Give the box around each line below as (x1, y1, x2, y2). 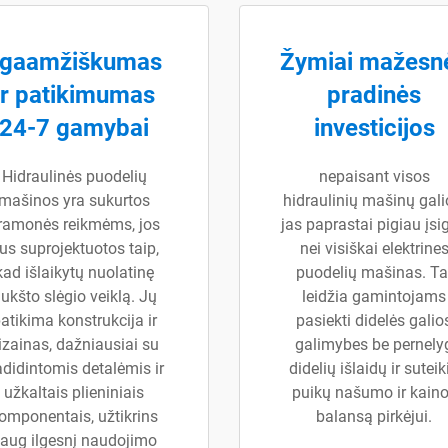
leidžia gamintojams (302, 287, 446, 306)
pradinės (327, 81, 421, 109)
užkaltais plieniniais (4, 383, 144, 402)
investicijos (313, 114, 435, 142)
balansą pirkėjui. (316, 407, 432, 426)
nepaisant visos (318, 167, 430, 186)
